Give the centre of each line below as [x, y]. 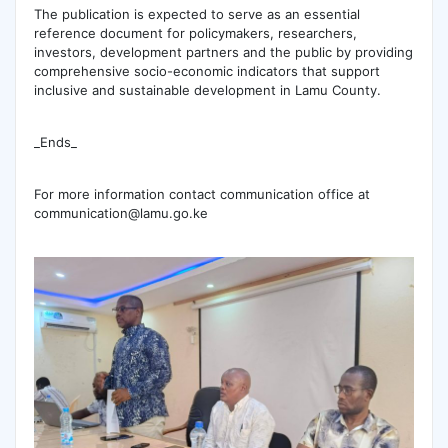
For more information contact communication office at [201, 194]
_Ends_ [55, 142]
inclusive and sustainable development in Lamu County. [207, 89]
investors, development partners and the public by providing [223, 51]
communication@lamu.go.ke [120, 213]
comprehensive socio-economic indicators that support [206, 70]
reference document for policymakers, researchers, [195, 32]
